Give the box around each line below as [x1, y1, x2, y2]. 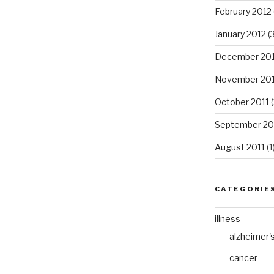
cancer [229, 253, 257, 264]
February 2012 [214, 6, 272, 17]
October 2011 [214, 97, 269, 108]
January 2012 [214, 29, 266, 40]
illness [214, 213, 240, 224]
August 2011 [214, 142, 265, 153]
